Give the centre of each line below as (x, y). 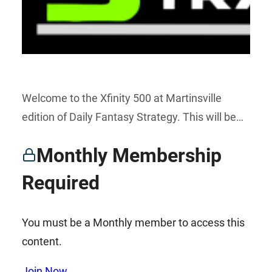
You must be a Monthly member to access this (133, 222)
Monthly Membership (129, 156)
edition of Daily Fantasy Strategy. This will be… (133, 117)
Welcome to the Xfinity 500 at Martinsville (122, 98)
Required (61, 183)
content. (42, 241)
